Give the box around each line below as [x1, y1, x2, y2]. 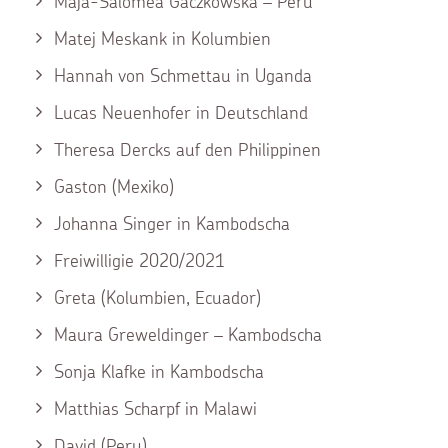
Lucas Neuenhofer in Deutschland [54, 101, 308, 124]
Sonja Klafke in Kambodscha [54, 360, 264, 383]
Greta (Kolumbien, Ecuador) [54, 286, 261, 309]
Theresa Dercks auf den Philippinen [54, 138, 321, 161]
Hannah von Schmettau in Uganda [54, 64, 312, 87]
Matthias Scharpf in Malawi [54, 397, 257, 420]
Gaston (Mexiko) [54, 175, 174, 198]
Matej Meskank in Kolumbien [54, 27, 271, 50]
